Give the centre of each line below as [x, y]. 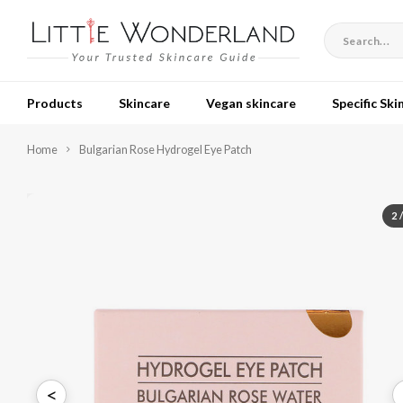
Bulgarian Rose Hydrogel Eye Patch [166, 150]
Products [55, 103]
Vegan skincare [251, 103]
